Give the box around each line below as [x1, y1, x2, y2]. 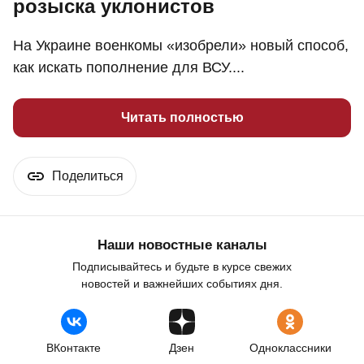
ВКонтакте [46, 341, 102, 355]
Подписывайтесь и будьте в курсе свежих [72, 260, 292, 274]
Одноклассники [249, 341, 331, 355]
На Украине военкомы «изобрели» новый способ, [13, 37, 349, 54]
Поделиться [52, 169, 123, 184]
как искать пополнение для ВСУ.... [13, 59, 245, 76]
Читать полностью [120, 110, 244, 125]
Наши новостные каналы [97, 237, 267, 253]
